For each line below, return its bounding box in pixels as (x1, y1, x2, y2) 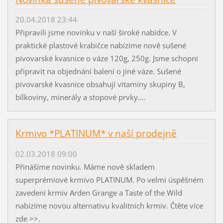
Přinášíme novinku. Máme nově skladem (15, 161, 155, 172)
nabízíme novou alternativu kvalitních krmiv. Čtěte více (15, 200, 203, 211)
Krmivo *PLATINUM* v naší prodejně (15, 127, 177, 140)
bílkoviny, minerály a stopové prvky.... (15, 92, 146, 103)
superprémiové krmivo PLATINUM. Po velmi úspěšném (15, 174, 204, 185)
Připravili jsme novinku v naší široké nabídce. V (15, 27, 177, 38)
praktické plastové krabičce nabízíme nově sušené (15, 40, 186, 51)
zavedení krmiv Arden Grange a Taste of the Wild (15, 187, 182, 198)
